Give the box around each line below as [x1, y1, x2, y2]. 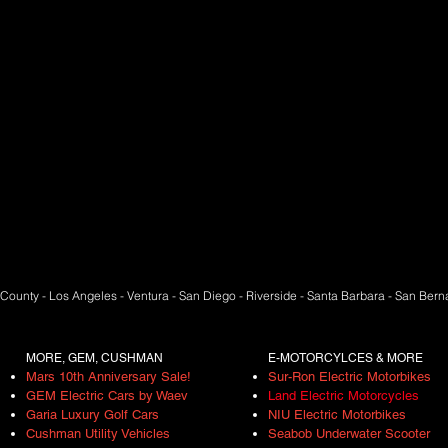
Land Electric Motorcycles [268, 388, 419, 403]
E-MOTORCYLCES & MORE [268, 351, 423, 365]
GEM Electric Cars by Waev [26, 388, 188, 403]
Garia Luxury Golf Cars [26, 407, 159, 422]
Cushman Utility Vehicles [26, 426, 170, 441]
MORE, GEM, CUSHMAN [26, 351, 166, 365]
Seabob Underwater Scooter [268, 426, 430, 441]
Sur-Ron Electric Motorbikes [268, 369, 431, 384]
